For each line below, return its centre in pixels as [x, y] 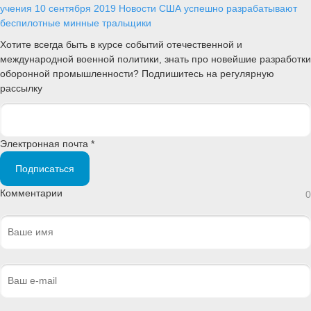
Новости [137, 8]
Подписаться [45, 169]
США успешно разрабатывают [228, 8]
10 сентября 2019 [75, 8]
